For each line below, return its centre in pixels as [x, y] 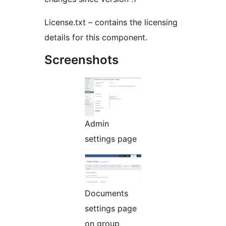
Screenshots [81, 60]
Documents [106, 193]
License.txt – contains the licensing [111, 22]
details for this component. [96, 38]
